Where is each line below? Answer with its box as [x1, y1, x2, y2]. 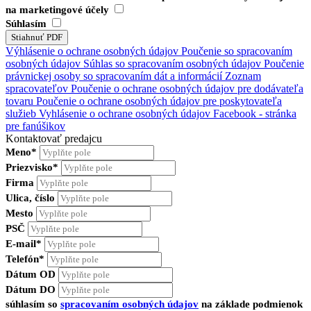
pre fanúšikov [6, 120, 65, 133]
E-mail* [6, 238, 42, 250]
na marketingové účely [6, 4, 112, 16]
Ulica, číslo [6, 192, 55, 204]
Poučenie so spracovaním [181, 45, 292, 58]
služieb [6, 108, 36, 120]
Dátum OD [6, 269, 56, 280]
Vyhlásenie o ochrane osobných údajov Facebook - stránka [39, 108, 296, 120]
